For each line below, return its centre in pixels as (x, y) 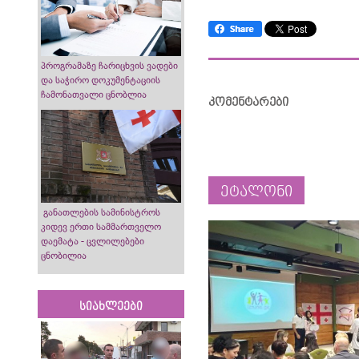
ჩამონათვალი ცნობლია (94, 94)
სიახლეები (111, 307)
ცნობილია (64, 256)
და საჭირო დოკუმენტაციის (101, 80)
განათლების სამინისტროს (101, 213)
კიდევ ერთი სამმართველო (101, 227)
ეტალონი (257, 192)
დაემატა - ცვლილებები (93, 242)
